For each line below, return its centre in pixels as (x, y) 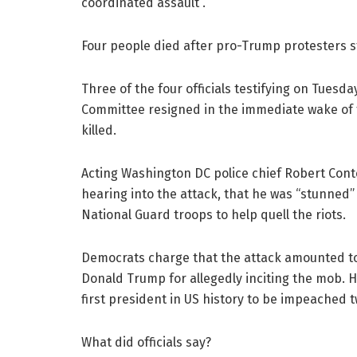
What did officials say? (146, 343)
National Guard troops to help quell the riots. (214, 215)
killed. (99, 131)
